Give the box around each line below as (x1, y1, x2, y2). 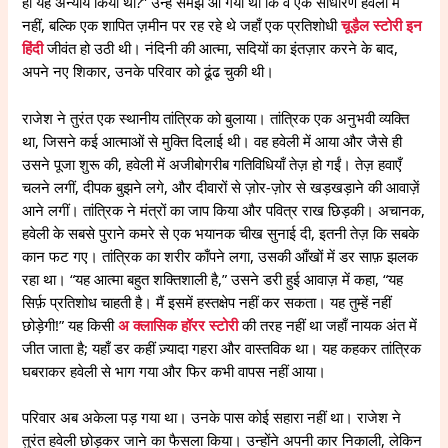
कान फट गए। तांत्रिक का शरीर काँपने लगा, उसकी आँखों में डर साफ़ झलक (22, 245, 419, 266)
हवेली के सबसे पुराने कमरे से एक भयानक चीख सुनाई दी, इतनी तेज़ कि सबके (22, 222, 420, 243)
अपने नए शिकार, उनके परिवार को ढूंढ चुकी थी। (22, 61, 275, 82)
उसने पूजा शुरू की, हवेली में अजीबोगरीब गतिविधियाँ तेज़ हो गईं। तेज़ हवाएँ (22, 153, 403, 174)
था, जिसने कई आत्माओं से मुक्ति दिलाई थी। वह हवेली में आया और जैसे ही (22, 130, 403, 151)
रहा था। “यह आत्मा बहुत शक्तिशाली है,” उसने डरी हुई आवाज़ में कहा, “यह (22, 268, 404, 289)
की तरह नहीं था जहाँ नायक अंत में (238, 314, 418, 335)
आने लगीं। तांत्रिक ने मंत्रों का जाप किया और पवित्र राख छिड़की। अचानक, (22, 199, 426, 220)
